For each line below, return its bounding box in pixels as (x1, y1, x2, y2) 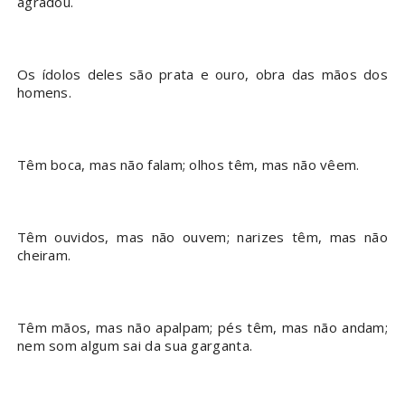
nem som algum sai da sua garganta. (16, 336, 253, 355)
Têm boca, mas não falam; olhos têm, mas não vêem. (16, 155, 360, 174)
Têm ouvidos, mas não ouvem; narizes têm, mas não (16, 228, 389, 247)
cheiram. (16, 246, 71, 265)
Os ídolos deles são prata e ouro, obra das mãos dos (16, 65, 389, 84)
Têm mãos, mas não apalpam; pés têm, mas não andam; (16, 318, 389, 337)
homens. (16, 83, 72, 102)
